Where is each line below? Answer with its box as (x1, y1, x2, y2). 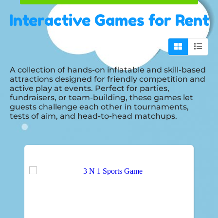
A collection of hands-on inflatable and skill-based (10, 65, 206, 74)
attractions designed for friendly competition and (10, 74, 205, 84)
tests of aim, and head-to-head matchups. (10, 111, 177, 121)
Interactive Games (9, 10, 145, 30)
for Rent (144, 10, 209, 30)
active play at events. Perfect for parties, (10, 83, 169, 93)
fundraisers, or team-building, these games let (10, 92, 193, 102)
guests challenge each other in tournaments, (10, 102, 189, 111)
